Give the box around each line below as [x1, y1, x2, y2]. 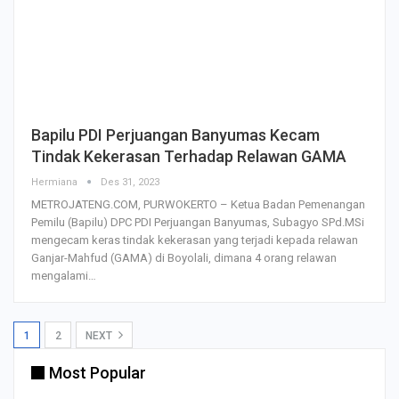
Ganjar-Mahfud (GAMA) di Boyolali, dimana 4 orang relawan [31, 251, 337, 265]
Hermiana [31, 176, 80, 189]
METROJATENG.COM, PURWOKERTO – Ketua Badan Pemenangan [31, 198, 365, 212]
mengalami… [31, 269, 96, 283]
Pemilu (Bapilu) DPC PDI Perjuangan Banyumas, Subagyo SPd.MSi [31, 216, 364, 230]
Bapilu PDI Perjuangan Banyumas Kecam [31, 126, 320, 145]
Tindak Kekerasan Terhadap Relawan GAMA [31, 147, 346, 167]
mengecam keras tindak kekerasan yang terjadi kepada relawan [31, 233, 358, 248]
